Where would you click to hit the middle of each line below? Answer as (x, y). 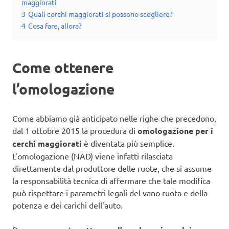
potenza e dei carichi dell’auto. (67, 205)
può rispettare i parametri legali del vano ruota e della (110, 193)
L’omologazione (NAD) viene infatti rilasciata (93, 156)
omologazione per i (175, 131)
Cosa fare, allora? (55, 26)
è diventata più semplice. (129, 143)
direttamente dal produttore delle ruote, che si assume (112, 168)
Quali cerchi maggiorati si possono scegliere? (100, 14)
